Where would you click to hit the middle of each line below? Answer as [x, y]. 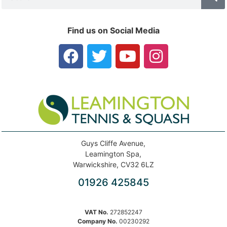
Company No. [97, 221]
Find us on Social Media [113, 31]
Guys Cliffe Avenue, [113, 143]
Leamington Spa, [113, 154]
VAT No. [96, 212]
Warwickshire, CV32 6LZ [113, 165]
